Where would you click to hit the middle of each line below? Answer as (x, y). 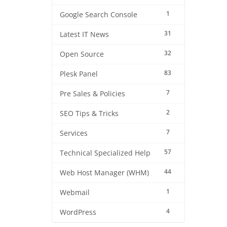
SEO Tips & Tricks (89, 113)
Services (74, 133)
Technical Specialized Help (105, 153)
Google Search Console (99, 15)
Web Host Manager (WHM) (104, 173)
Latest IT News (84, 34)
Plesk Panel (79, 74)
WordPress (78, 212)
